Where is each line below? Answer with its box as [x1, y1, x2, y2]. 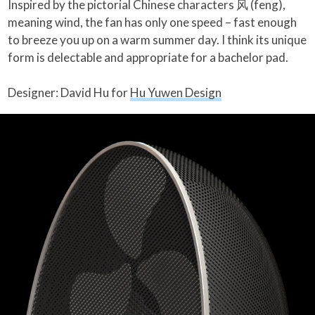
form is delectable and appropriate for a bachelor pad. [8, 49, 289, 65]
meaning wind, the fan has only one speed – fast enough [8, 14, 297, 30]
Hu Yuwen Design [130, 84, 222, 100]
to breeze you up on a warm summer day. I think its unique [8, 32, 307, 47]
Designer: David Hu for [8, 84, 131, 100]
